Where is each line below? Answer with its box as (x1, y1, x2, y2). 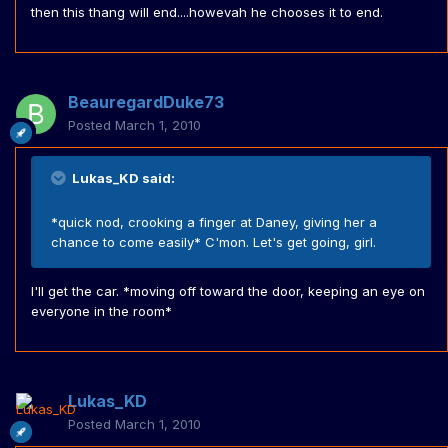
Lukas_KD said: (69, 170, 175, 187)
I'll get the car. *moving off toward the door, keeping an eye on (31, 283, 425, 300)
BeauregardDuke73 (68, 92, 224, 113)
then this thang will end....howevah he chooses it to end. (31, 4, 383, 21)
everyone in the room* (31, 303, 172, 320)
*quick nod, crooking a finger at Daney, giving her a (51, 214, 377, 231)
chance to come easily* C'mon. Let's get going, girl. (51, 234, 376, 251)
